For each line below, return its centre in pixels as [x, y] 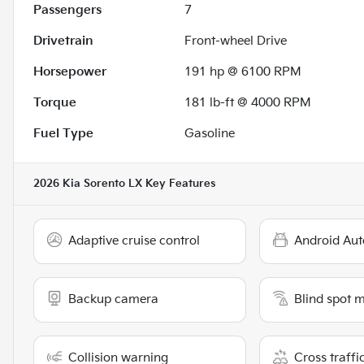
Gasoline [210, 133]
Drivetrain [63, 41]
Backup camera [113, 299]
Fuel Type [63, 133]
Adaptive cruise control [134, 240]
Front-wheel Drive [236, 41]
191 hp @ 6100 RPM [243, 71]
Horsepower [70, 71]
